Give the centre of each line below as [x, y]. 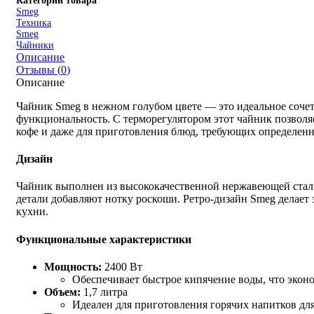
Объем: [62, 292]
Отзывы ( [39, 69]
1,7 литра [104, 292]
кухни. [32, 212]
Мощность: [73, 266]
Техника [34, 22]
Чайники [35, 45]
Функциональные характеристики [104, 239]
